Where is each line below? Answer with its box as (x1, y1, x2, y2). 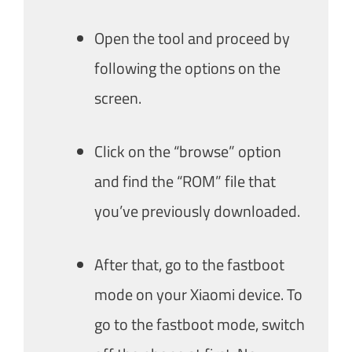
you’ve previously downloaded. (94, 198, 300, 223)
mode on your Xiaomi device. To (94, 281, 302, 306)
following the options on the (94, 55, 280, 80)
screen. (94, 85, 141, 110)
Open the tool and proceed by (94, 25, 290, 50)
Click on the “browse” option (94, 138, 281, 163)
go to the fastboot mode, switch (94, 311, 305, 336)
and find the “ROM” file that (94, 168, 276, 193)
